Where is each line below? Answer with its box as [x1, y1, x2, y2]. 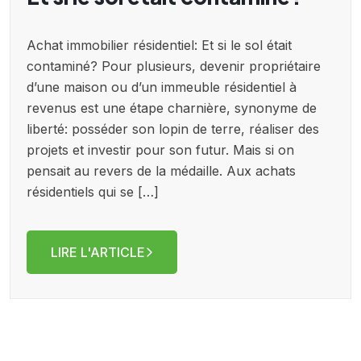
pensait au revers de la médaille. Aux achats [27, 163, 296, 180]
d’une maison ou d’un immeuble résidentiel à [27, 79, 297, 96]
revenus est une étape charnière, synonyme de [27, 100, 317, 117]
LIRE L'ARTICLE [51, 244, 145, 261]
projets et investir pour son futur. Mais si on [27, 142, 294, 159]
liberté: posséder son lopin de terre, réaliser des [27, 121, 319, 138]
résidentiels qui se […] [27, 184, 159, 201]
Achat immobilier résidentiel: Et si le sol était [27, 37, 292, 54]
